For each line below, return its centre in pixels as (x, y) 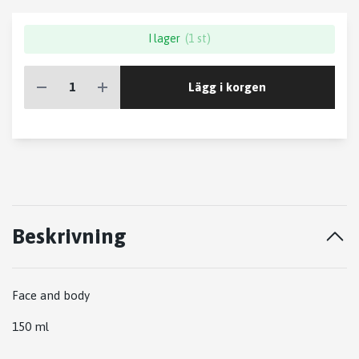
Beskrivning (69, 236)
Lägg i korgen (228, 87)
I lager (164, 38)
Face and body (52, 295)
